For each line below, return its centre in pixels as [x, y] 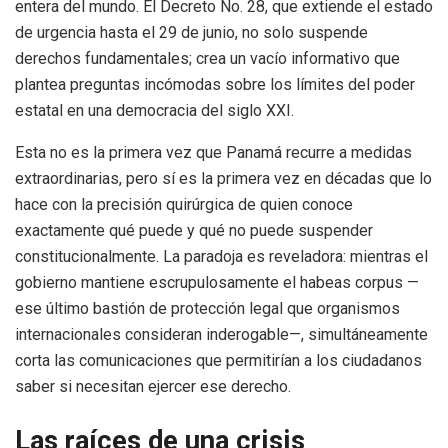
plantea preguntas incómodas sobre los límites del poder [215, 85]
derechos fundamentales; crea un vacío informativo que [207, 59]
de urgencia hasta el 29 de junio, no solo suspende [191, 33]
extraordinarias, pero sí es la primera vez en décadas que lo [223, 179]
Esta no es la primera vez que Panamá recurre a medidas [213, 153]
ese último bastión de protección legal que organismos [207, 309]
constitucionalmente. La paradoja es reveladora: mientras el [221, 257]
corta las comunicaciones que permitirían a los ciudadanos [218, 361]
